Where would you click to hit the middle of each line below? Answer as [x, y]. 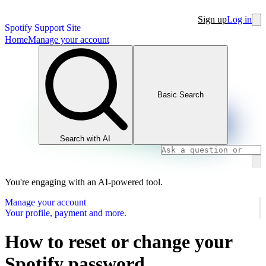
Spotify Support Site [43, 28]
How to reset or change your [118, 241]
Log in [239, 19]
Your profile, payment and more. [66, 213]
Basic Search [180, 95]
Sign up [212, 19]
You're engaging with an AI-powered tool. [84, 182]
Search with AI [85, 138]
